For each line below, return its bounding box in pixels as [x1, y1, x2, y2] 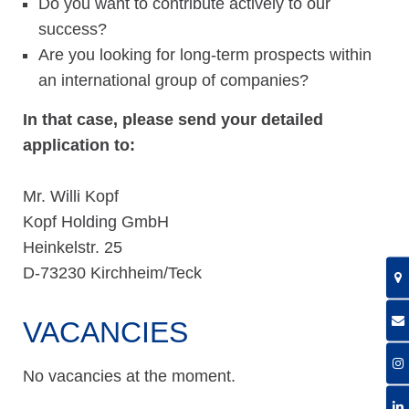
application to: [23, 136, 135, 155]
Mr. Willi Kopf [23, 187, 119, 206]
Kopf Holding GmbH [23, 213, 169, 232]
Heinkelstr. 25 [23, 238, 122, 257]
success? [38, 20, 107, 39]
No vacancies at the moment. [23, 366, 236, 385]
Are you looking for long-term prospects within [38, 46, 372, 65]
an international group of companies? [38, 71, 309, 90]
